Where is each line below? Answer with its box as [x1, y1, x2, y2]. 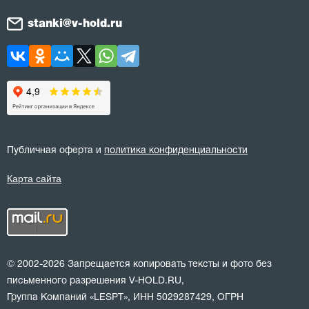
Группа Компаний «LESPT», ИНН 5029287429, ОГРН [7, 292, 243, 302]
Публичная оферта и [7, 146, 104, 155]
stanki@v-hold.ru [28, 19, 122, 29]
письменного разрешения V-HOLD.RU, [7, 276, 184, 286]
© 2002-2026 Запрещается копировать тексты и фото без [7, 259, 272, 269]
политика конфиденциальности [104, 146, 248, 155]
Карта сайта [7, 172, 61, 184]
